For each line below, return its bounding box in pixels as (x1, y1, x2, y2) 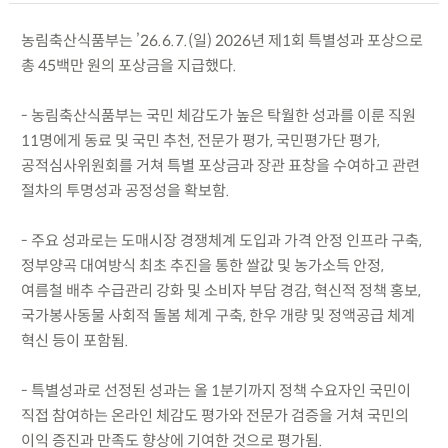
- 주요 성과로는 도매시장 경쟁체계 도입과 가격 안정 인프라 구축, (20, 230, 422, 250)
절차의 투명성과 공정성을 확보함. (20, 180, 230, 200)
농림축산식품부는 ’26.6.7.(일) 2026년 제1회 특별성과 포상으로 (20, 30, 423, 50)
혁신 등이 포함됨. (20, 330, 129, 350)
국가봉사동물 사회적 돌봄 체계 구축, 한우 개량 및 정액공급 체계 (20, 305, 415, 325)
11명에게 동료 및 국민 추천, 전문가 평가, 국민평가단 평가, (20, 130, 380, 150)
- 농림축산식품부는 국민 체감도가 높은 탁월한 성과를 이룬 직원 (20, 105, 416, 125)
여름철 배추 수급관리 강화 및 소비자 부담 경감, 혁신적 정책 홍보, (20, 280, 421, 300)
